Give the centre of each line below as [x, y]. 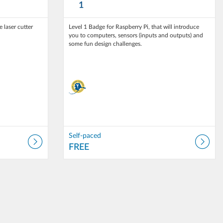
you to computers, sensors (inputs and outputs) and [136, 35]
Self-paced [85, 136]
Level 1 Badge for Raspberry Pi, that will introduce [134, 27]
